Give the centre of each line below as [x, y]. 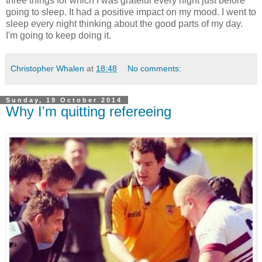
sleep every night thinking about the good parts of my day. [124, 23]
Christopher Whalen [47, 68]
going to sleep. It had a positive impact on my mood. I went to [131, 12]
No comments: [155, 68]
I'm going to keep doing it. [58, 35]
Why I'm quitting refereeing [89, 111]
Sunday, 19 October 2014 [64, 100]
